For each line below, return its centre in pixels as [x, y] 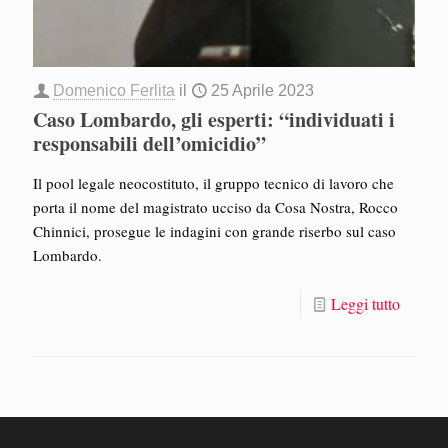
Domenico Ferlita [114, 91]
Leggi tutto [365, 304]
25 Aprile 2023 [262, 91]
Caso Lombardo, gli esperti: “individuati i [214, 120]
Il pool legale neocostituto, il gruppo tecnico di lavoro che [213, 183]
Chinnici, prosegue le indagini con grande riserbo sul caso [214, 231]
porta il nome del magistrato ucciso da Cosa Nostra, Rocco [215, 207]
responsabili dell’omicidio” [149, 144]
